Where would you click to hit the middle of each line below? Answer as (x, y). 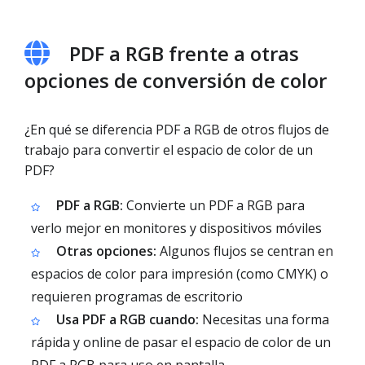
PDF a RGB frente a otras (184, 53)
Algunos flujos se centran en (245, 251)
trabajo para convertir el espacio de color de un (169, 150)
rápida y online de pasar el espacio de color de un (181, 342)
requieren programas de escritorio (137, 297)
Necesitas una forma (264, 319)
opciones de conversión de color (176, 80)
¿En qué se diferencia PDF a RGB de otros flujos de (177, 130)
